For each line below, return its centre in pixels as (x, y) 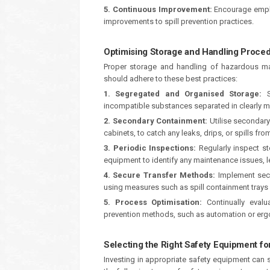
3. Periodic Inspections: (150, 148)
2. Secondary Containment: (156, 121)
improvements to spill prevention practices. (179, 21)
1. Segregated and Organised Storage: (183, 94)
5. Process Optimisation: (153, 202)
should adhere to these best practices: (171, 79)
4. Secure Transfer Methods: (160, 175)
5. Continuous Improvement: (158, 9)
